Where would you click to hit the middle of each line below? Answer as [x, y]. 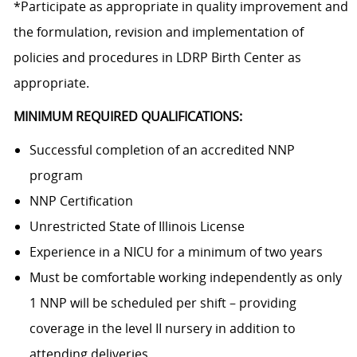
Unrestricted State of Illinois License [137, 227]
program [56, 176]
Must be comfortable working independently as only [185, 278]
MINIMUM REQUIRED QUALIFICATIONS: [127, 117]
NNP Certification [81, 201]
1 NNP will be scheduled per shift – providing [163, 303]
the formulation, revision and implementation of [158, 32]
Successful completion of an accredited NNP [162, 150]
